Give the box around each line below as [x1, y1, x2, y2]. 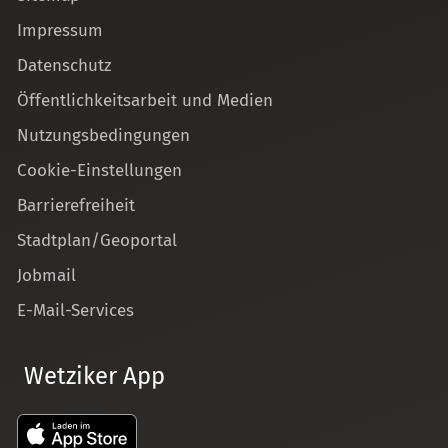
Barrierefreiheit [17, 195, 135, 217]
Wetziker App [24, 362, 165, 391]
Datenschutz [17, 55, 111, 77]
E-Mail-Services [17, 300, 134, 322]
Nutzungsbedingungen [17, 125, 190, 147]
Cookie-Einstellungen [17, 160, 182, 182]
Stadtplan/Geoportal [17, 230, 177, 252]
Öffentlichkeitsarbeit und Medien [17, 90, 273, 112]
